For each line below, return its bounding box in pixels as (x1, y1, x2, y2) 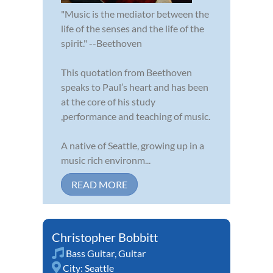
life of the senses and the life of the (61, 22, 204, 34)
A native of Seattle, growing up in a (61, 139, 204, 151)
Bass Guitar (66, 247, 115, 259)
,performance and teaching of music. (61, 110, 210, 122)
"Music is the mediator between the (61, 7, 209, 19)
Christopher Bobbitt (52, 229, 158, 244)
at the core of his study (61, 95, 155, 107)
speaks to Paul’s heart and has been (61, 80, 208, 93)
